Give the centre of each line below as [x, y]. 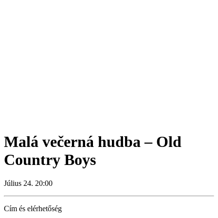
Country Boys [50, 160]
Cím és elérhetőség [33, 209]
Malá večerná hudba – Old [93, 142]
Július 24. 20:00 [28, 183]
